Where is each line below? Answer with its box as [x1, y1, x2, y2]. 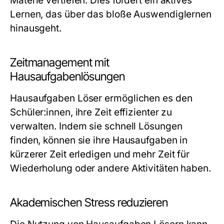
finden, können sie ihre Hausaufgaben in [10, 134, 188, 146]
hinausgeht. [10, 22, 61, 34]
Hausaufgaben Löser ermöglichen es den [10, 92, 192, 104]
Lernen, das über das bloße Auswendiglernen [10, 8, 212, 20]
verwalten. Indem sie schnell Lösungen [10, 120, 182, 132]
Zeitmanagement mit [10, 55, 109, 69]
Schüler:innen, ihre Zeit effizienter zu [10, 106, 172, 118]
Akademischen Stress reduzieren [10, 195, 168, 209]
